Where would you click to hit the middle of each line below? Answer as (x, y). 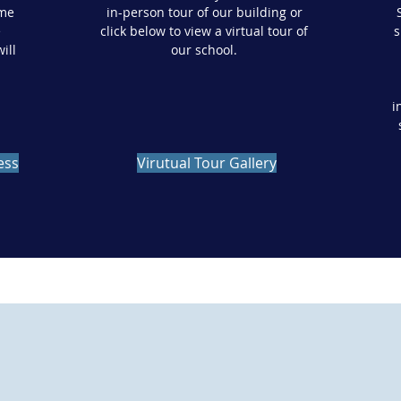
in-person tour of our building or (204, 12)
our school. (205, 50)
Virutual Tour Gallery (207, 163)
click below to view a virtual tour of (205, 31)
